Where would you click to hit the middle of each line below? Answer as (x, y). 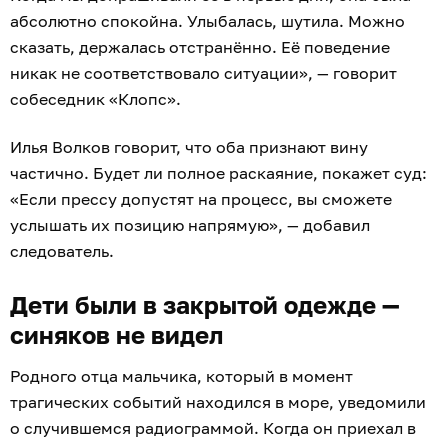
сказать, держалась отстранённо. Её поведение (200, 46)
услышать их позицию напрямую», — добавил (190, 224)
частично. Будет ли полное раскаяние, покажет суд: (218, 172)
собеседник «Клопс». (95, 98)
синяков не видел (116, 334)
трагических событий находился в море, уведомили (218, 401)
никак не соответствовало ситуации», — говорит (203, 72)
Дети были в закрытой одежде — (205, 304)
